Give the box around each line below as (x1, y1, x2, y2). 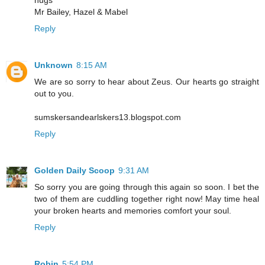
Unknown (34, 60, 73, 70)
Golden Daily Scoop (34, 166, 115, 176)
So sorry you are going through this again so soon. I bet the (34, 182, 259, 192)
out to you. (34, 89, 74, 99)
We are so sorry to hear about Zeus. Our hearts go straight (34, 77, 259, 87)
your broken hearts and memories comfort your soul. (34, 206, 231, 216)
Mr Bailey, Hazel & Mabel (34, 7, 128, 17)
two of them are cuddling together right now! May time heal (34, 194, 259, 204)
